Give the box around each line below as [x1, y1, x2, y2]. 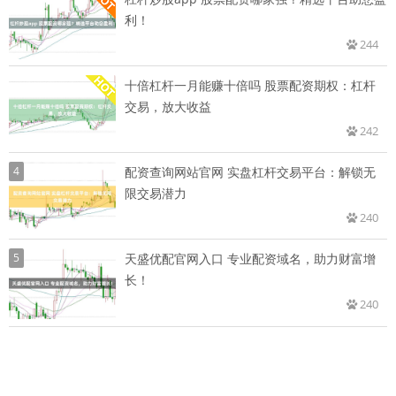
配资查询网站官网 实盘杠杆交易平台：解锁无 [125, 163, 376, 180]
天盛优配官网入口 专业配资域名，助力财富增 [125, 249, 376, 267]
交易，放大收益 [125, 97, 211, 115]
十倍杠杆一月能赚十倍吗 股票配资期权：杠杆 [125, 76, 376, 94]
